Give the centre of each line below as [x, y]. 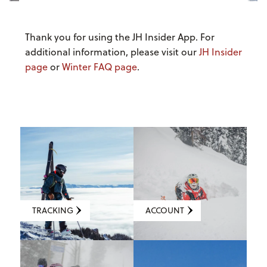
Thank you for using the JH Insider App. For [119, 37]
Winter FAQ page [99, 66]
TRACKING [52, 211]
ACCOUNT [165, 211]
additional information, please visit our [112, 52]
